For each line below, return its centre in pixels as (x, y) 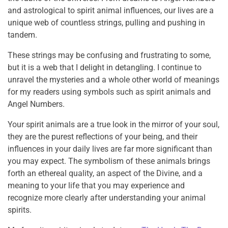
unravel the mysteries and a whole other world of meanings (113, 80)
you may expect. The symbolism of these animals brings (109, 161)
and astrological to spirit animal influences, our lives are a (111, 10)
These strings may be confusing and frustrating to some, (109, 55)
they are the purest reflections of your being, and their (103, 137)
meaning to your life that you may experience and (96, 186)
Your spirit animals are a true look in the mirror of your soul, (113, 124)
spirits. (20, 210)
